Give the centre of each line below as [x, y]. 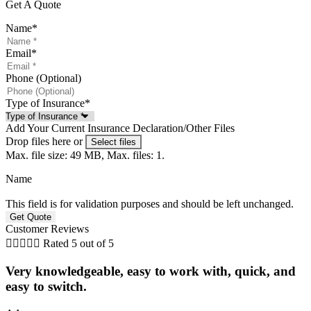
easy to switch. [46, 287]
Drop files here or [45, 142]
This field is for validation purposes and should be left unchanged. [150, 204]
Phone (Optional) [43, 78]
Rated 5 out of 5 [78, 244]
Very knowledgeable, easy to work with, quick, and [151, 271]
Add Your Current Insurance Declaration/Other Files [120, 128]
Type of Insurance [45, 103]
